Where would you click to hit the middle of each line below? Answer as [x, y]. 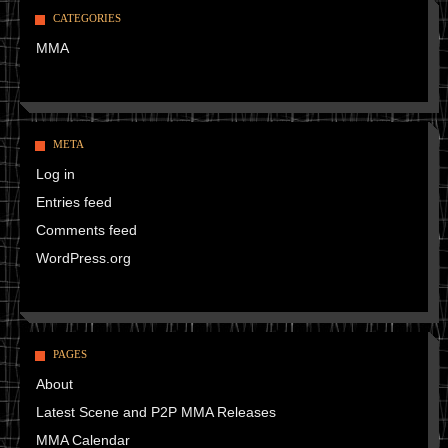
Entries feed [74, 202]
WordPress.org [83, 258]
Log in [55, 174]
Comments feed [86, 230]
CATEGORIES [87, 18]
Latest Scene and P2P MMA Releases [156, 412]
